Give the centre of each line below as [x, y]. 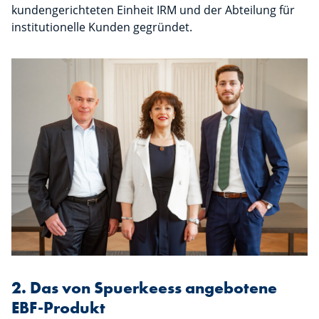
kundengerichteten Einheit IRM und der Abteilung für [153, 10]
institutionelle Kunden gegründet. [102, 27]
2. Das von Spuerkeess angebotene [144, 288]
